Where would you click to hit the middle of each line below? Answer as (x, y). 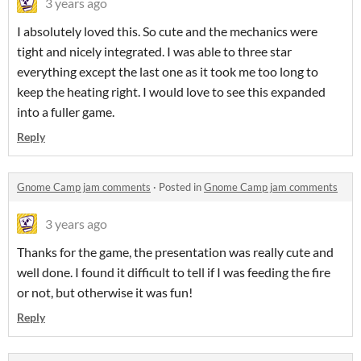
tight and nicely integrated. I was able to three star (154, 52)
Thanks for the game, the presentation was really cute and (175, 252)
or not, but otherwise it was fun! (105, 293)
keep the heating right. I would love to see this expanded (171, 92)
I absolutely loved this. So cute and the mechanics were (167, 31)
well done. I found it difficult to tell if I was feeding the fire (174, 272)
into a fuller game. (66, 112)
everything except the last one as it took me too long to (168, 72)
